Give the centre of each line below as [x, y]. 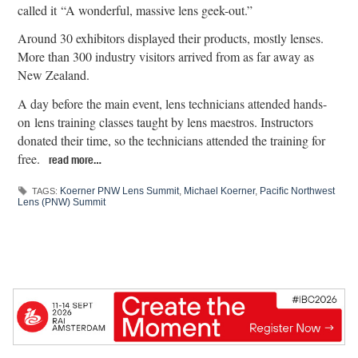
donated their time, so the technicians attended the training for [172, 141]
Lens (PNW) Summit [62, 203]
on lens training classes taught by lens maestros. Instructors [166, 122]
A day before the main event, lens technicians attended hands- [173, 104]
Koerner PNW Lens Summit [120, 191]
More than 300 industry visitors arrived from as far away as [166, 57]
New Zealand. [54, 75]
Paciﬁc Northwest [298, 191]
